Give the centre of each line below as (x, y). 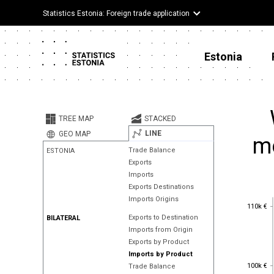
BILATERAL (63, 218)
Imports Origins (153, 199)
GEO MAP (75, 134)
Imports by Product (160, 254)
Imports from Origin (160, 230)
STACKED (160, 119)
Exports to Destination (163, 217)
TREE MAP (76, 119)
